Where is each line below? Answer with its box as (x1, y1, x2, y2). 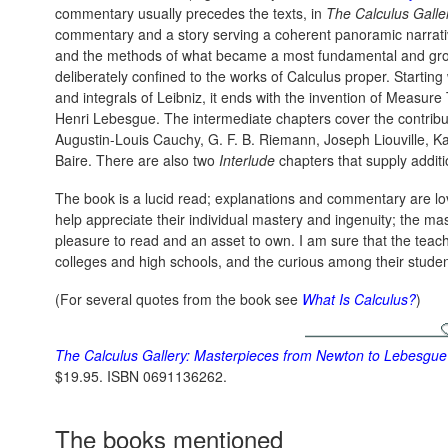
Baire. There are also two (55, 150, 219, 170)
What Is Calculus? (302, 289, 416, 309)
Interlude (219, 150, 275, 170)
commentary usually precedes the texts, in (55, 3, 326, 23)
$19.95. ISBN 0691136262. (55, 366, 227, 386)
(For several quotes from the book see (55, 289, 302, 309)
